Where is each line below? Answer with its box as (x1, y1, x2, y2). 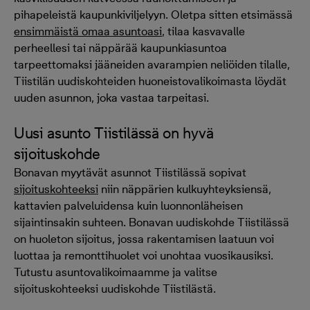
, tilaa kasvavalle (162, 24, 245, 39)
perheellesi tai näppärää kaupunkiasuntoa (14, 41, 227, 55)
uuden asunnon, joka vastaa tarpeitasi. (14, 91, 212, 105)
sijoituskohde (14, 145, 100, 163)
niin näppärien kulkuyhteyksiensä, (98, 182, 271, 197)
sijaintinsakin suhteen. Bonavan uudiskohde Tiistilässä (14, 215, 289, 230)
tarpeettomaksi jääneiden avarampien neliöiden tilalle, (14, 57, 290, 72)
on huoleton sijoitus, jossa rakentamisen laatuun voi (14, 232, 274, 246)
